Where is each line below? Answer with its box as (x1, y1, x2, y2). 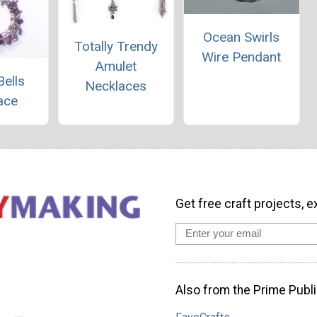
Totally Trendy (74, 38, 158, 55)
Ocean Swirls (203, 29, 280, 46)
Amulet (95, 58, 137, 75)
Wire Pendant (202, 49, 282, 66)
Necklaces (85, 78, 147, 95)
